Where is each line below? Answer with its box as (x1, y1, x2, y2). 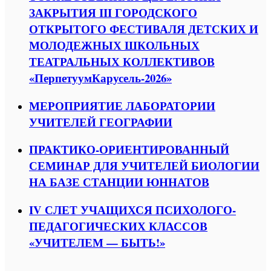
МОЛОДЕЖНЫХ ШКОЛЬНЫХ (29, 36, 200, 53)
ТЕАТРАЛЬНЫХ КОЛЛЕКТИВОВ (29, 53, 215, 70)
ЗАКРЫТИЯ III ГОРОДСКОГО (29, 4, 197, 21)
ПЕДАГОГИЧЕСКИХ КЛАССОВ (29, 217, 207, 234)
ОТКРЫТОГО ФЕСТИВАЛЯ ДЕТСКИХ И (29, 20, 258, 37)
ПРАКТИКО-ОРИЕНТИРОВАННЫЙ (29, 141, 229, 158)
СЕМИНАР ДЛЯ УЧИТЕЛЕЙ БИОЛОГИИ (29, 157, 260, 174)
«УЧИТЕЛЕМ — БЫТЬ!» (29, 233, 165, 250)
